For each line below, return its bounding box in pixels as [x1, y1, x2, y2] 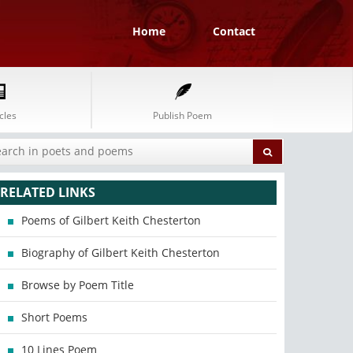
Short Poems [21, 310, 88, 325]
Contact [213, 24, 255, 39]
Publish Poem [153, 109, 212, 122]
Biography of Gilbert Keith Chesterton [21, 245, 221, 260]
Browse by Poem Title [21, 277, 135, 292]
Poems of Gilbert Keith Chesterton [21, 213, 202, 228]
